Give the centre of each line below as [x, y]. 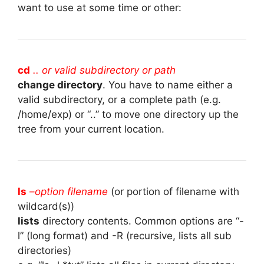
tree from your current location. [91, 129]
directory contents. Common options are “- [142, 221]
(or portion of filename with [174, 191]
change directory [60, 85]
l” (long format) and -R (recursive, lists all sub [125, 235]
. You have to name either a [168, 85]
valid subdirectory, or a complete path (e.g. [119, 99]
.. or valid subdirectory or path [104, 70]
